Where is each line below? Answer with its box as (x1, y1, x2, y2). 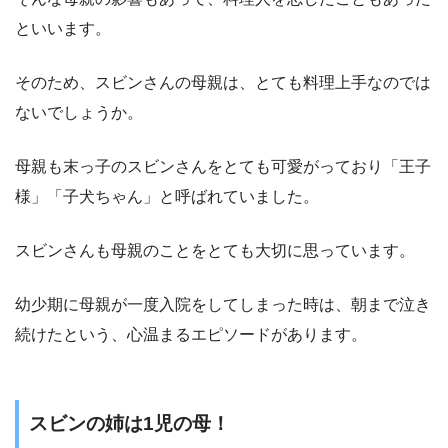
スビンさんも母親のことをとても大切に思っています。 (15, 241, 415, 259)
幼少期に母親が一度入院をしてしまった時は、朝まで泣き (15, 295, 431, 313)
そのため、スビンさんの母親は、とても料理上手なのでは (15, 73, 431, 91)
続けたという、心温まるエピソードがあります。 (15, 325, 367, 343)
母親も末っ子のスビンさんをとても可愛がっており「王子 (15, 157, 431, 175)
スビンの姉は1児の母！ (29, 412, 230, 434)
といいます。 (15, 19, 111, 37)
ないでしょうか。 (15, 103, 143, 121)
